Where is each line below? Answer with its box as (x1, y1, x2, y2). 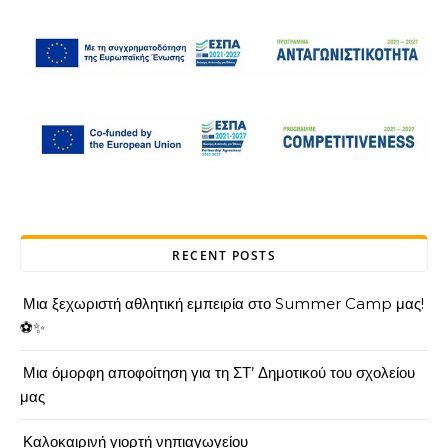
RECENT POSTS (172, 246, 276, 264)
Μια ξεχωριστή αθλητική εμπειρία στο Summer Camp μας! (23, 293, 424, 313)
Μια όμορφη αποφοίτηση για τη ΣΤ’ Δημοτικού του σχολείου (23, 362, 415, 382)
